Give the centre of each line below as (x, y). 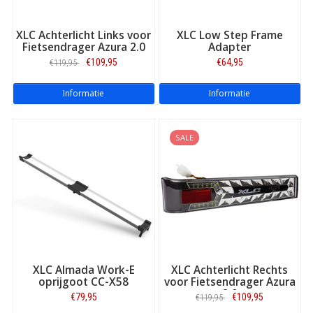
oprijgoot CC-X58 (83, 282)
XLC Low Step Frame (230, 35)
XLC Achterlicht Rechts (230, 270)
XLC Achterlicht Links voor (83, 35)
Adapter (230, 47)
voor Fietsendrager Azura (230, 282)
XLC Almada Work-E (83, 270)
